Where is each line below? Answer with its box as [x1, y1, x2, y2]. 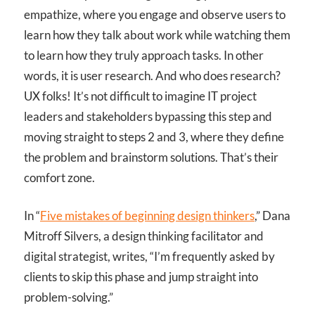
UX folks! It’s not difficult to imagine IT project [24, 88, 257, 103]
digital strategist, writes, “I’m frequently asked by [24, 249, 275, 264]
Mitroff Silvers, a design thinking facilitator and [24, 229, 264, 244]
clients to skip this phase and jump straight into [24, 269, 258, 285]
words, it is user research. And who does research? [24, 67, 281, 83]
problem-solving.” [24, 290, 113, 305]
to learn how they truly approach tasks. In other [24, 47, 264, 63]
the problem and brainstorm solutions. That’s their [24, 149, 278, 165]
